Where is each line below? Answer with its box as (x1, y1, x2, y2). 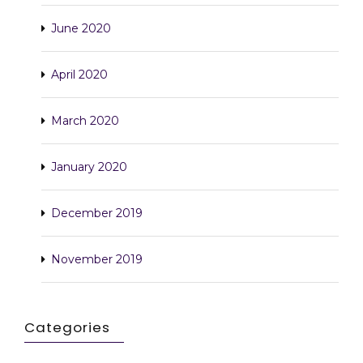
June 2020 (51, 20, 111, 36)
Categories (24, 317, 110, 337)
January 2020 (51, 159, 127, 174)
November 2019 (51, 251, 143, 267)
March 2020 (51, 113, 119, 128)
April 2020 (51, 66, 108, 82)
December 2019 (51, 205, 143, 220)
